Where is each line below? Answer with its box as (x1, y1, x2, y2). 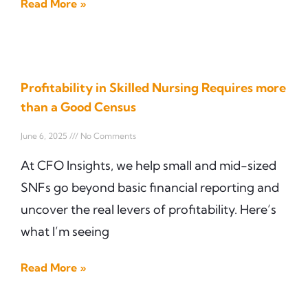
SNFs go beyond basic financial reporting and (21, 179, 279, 195)
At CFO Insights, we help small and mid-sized (21, 157, 276, 173)
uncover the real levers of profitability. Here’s (21, 201, 276, 217)
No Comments (78, 130, 136, 141)
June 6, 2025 (21, 130, 69, 141)
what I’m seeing (21, 223, 109, 239)
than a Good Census (21, 98, 136, 115)
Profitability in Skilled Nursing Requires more (21, 79, 286, 96)
